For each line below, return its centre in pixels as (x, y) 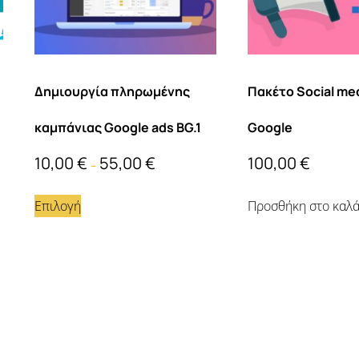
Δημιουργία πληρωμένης (112, 92)
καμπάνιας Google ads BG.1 (117, 128)
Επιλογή (57, 206)
